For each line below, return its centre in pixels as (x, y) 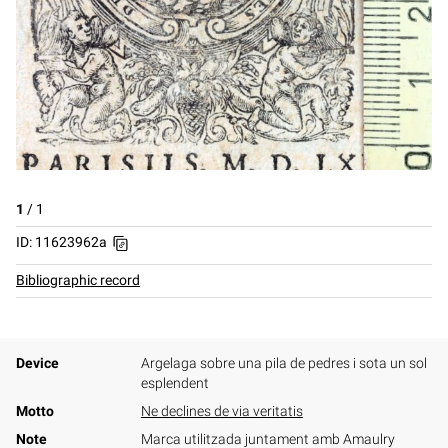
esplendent (174, 383)
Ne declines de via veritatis (221, 411)
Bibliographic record (78, 280)
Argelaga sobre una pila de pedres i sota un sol (283, 363)
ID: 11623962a (61, 242)
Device (37, 363)
